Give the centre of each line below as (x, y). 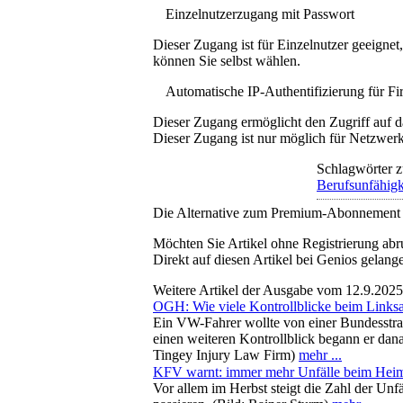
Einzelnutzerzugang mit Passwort (260, 13)
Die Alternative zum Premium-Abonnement (277, 212)
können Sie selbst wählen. (227, 60)
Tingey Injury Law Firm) (226, 354)
